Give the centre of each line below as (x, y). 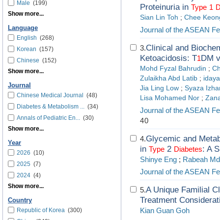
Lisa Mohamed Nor (170, 98)
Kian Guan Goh (165, 210)
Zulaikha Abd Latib (169, 78)
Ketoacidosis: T (168, 58)
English (27, 38)
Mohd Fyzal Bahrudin (173, 69)
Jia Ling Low (159, 88)
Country (20, 200)
